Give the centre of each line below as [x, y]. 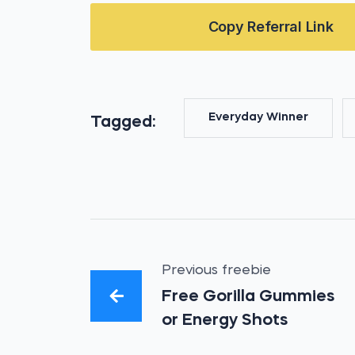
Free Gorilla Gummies [248, 297]
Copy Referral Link [271, 27]
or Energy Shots [225, 321]
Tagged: [123, 122]
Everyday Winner [259, 118]
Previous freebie [217, 271]
